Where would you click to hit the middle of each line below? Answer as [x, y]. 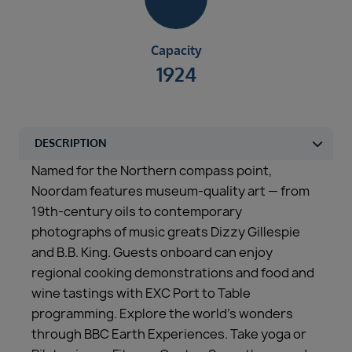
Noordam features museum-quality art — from [170, 191]
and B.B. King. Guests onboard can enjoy [152, 253]
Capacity [176, 51]
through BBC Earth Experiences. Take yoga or [169, 334]
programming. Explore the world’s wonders [162, 314]
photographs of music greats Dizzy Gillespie [166, 232]
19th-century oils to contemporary [137, 212]
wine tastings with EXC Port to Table [141, 293]
